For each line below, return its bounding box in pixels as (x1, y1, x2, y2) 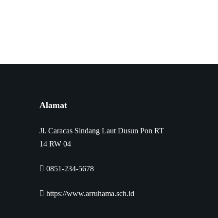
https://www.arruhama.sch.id (44, 189, 134, 198)
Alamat (39, 100, 67, 110)
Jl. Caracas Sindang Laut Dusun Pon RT (39, 127, 164, 135)
